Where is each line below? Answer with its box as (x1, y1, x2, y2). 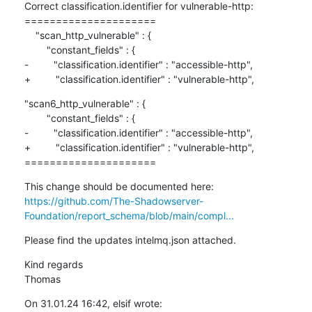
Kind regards (24, 258, 83, 270)
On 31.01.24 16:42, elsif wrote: (24, 297, 162, 309)
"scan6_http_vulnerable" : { (24, 97, 146, 109)
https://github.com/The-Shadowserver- (24, 194, 203, 207)
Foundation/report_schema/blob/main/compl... (24, 209, 234, 221)
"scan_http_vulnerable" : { (24, 29, 36, 41)
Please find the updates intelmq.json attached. (24, 233, 236, 246)
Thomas (24, 272, 61, 285)
